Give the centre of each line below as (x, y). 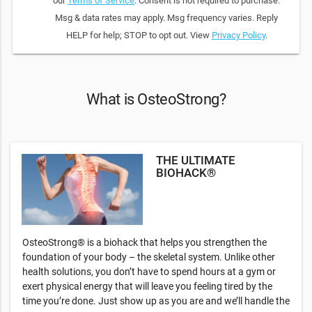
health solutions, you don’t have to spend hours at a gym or (149, 272)
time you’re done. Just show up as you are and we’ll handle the (156, 301)
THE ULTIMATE (196, 160)
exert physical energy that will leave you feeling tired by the (147, 287)
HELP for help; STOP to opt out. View (139, 35)
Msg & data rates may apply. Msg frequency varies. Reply (166, 18)
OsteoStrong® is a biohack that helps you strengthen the (145, 243)
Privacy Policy (238, 35)
